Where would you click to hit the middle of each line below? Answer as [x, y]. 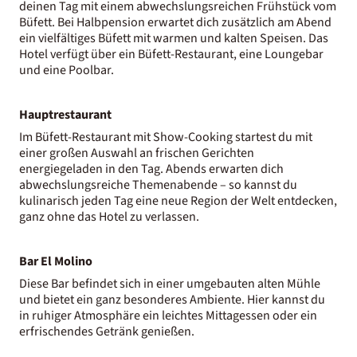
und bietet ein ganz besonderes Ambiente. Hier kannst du [172, 299]
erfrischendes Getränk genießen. [107, 331]
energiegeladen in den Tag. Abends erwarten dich [151, 169]
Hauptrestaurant [65, 114]
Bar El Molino [56, 261]
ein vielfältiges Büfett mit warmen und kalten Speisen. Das [174, 38]
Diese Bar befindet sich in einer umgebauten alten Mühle [170, 283]
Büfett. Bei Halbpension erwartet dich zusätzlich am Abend [175, 22]
